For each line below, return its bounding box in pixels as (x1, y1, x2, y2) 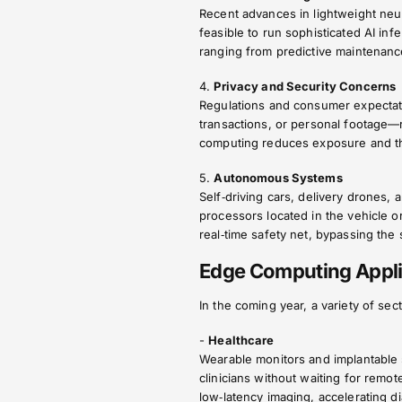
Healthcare (208, 333, 275, 347)
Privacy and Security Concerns (214, 79, 397, 93)
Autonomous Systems (214, 170, 343, 185)
